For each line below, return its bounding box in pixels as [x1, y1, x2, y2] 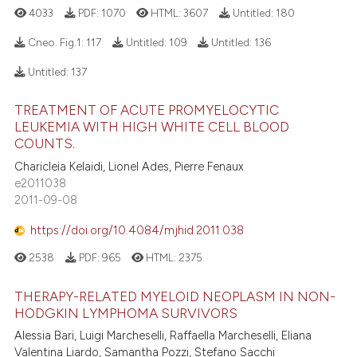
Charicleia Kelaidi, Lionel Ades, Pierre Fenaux [14, 159, 245, 174]
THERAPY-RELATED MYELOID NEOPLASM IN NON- [14, 288, 336, 304]
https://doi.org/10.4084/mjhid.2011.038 [30, 223, 245, 238]
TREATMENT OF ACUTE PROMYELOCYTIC [14, 102, 280, 119]
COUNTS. [14, 135, 76, 152]
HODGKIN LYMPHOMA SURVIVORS [14, 304, 238, 321]
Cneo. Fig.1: [25, 36, 87, 49]
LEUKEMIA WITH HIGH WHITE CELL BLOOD [14, 119, 290, 135]
